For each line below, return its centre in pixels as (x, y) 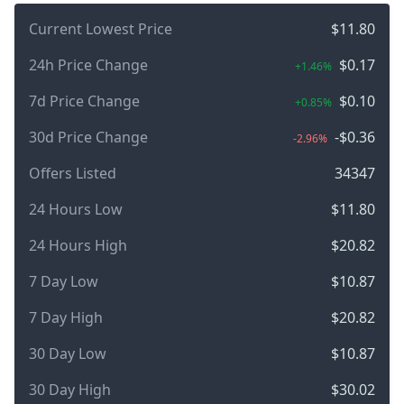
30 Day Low (68, 353)
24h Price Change (88, 64)
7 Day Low (64, 281)
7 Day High (66, 317)
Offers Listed (73, 173)
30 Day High (70, 389)
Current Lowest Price (101, 28)
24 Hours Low (76, 209)
